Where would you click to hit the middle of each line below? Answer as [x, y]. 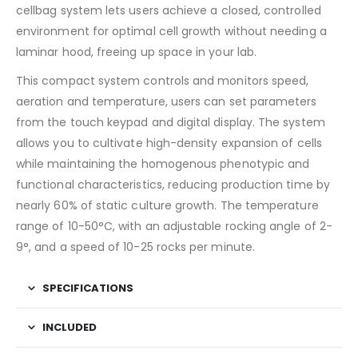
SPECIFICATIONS [88, 288]
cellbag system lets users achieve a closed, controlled [169, 10]
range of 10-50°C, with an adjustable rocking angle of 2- [174, 226]
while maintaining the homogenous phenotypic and [163, 163]
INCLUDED [70, 327]
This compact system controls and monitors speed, [163, 80]
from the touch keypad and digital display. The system [171, 122]
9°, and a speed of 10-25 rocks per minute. [135, 247]
